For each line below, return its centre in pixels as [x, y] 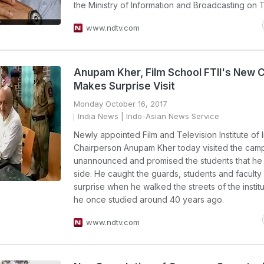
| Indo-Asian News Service [169, 116]
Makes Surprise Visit [124, 86]
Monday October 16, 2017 [121, 104]
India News [98, 116]
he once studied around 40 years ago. [149, 199]
